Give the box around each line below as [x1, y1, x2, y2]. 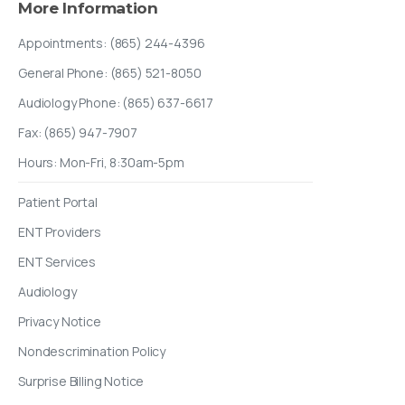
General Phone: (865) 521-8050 [18, 63, 202, 81]
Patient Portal [18, 193, 98, 211]
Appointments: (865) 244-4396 [18, 33, 205, 52]
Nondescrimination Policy [18, 342, 166, 360]
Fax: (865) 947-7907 [18, 123, 137, 141]
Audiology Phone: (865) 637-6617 [18, 93, 214, 111]
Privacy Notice [18, 312, 101, 330]
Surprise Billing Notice [18, 372, 145, 390]
